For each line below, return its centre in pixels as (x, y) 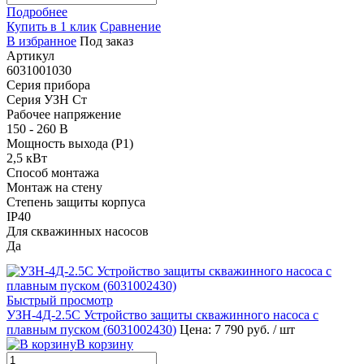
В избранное (41, 41)
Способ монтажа (53, 172)
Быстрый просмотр (60, 300)
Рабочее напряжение (64, 114)
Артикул (30, 55)
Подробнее (37, 11)
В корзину (105, 344)
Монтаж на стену (54, 187)
